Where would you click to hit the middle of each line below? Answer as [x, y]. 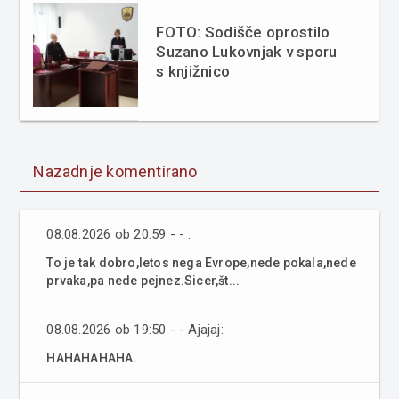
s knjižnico [193, 71]
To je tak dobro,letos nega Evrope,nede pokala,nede [201, 262]
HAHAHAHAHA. [92, 358]
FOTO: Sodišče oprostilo [243, 32]
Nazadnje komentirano [115, 171]
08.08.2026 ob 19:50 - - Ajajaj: [135, 329]
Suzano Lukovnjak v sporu [247, 51]
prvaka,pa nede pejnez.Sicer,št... [143, 280]
